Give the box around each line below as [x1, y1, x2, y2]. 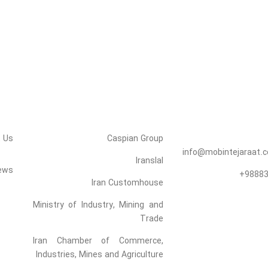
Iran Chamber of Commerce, [32, 234, 163, 248]
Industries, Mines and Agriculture [35, 248, 163, 261]
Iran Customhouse [91, 176, 163, 190]
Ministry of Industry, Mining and [32, 198, 163, 212]
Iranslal [135, 154, 163, 167]
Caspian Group [106, 132, 163, 145]
